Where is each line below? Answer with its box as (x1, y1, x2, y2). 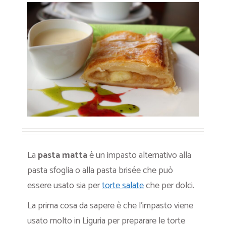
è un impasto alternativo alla (87, 147, 191, 163)
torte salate (102, 178, 144, 193)
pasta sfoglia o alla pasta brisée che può (27, 162, 173, 178)
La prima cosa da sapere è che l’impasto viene (27, 198, 193, 213)
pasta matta (38, 147, 87, 163)
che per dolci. (144, 178, 194, 193)
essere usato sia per (27, 178, 102, 193)
